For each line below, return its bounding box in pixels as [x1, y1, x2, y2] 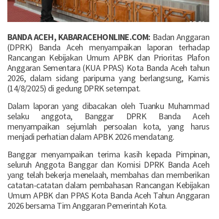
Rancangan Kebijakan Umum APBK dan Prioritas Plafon [7, 51, 209, 63]
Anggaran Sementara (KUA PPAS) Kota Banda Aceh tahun [7, 62, 209, 73]
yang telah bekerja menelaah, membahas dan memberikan [7, 169, 209, 180]
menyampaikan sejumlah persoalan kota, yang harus [7, 120, 209, 132]
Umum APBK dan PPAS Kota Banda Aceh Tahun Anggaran [7, 189, 209, 201]
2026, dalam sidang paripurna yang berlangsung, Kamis [7, 72, 209, 84]
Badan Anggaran [150, 31, 209, 43]
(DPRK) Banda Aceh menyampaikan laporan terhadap [7, 41, 209, 53]
